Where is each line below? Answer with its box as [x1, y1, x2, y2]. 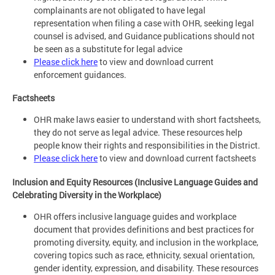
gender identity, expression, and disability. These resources [34, 261, 258, 274]
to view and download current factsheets [98, 152, 258, 165]
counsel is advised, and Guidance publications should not [34, 29, 255, 42]
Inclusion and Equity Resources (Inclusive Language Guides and [12, 176, 258, 188]
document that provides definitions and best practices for [34, 223, 254, 235]
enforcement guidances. [34, 68, 126, 80]
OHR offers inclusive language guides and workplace [34, 210, 236, 222]
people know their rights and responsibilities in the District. [34, 139, 260, 152]
